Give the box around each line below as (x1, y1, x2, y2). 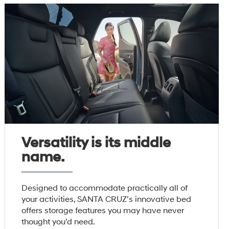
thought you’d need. (21, 217, 96, 227)
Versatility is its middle (21, 134, 171, 152)
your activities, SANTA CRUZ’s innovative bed (21, 194, 192, 205)
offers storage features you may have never (21, 205, 185, 216)
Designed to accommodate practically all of (21, 183, 188, 194)
